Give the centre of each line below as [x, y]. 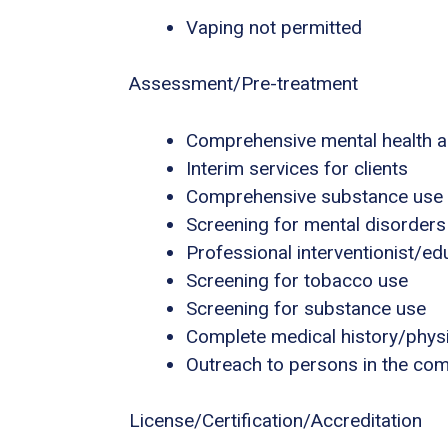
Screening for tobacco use [297, 280]
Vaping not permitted [274, 27]
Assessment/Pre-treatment [243, 84]
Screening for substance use [306, 308]
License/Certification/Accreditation [275, 421]
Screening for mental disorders [316, 224]
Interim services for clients [297, 168]
